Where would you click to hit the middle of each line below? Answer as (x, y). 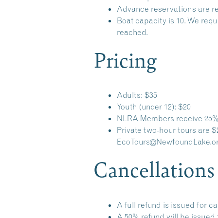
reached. (132, 32)
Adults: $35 (137, 95)
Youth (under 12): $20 (154, 107)
